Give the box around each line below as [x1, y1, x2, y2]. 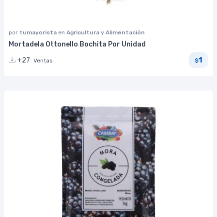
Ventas [33, 57, 53, 64]
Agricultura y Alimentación [66, 29, 145, 36]
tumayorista [19, 29, 58, 36]
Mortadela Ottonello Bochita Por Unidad [9, 40, 146, 48]
